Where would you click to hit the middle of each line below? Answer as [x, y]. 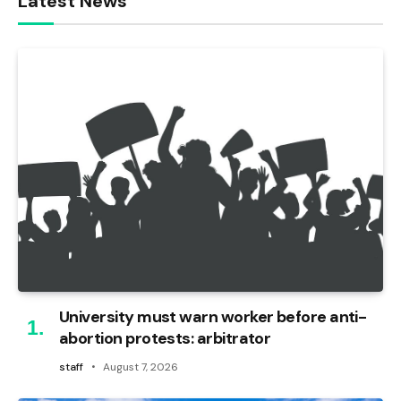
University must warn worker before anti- [213, 316]
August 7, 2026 [141, 367]
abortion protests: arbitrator [165, 338]
